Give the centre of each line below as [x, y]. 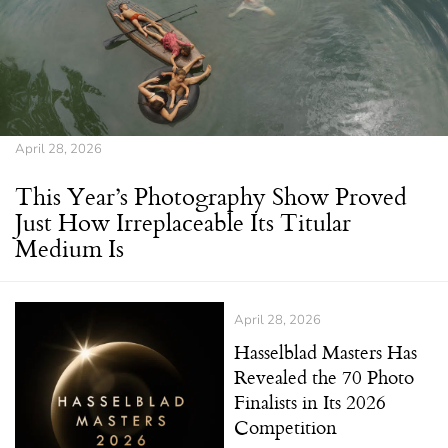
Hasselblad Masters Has [325, 352]
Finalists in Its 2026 [310, 402]
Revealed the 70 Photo [324, 377]
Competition [285, 427]
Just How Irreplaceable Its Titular [183, 222]
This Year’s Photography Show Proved [211, 196]
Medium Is [69, 248]
